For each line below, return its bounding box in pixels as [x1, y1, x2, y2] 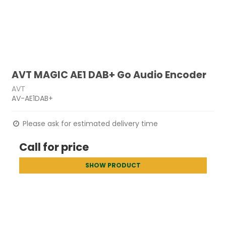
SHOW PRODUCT [85, 160, 141, 169]
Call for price [19, 139, 89, 154]
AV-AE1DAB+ [12, 93, 53, 103]
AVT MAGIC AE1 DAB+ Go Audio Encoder [12, 68, 207, 82]
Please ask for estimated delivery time [21, 118, 158, 129]
